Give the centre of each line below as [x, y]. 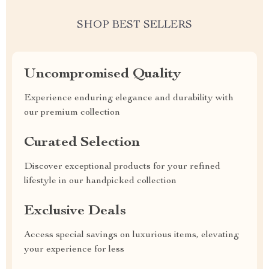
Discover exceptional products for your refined [122, 167]
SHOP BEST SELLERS [134, 25]
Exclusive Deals [75, 211]
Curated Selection [82, 143]
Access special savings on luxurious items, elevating [131, 235]
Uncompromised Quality [102, 74]
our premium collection [72, 113]
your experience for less [74, 250]
